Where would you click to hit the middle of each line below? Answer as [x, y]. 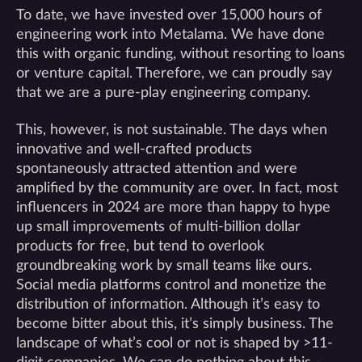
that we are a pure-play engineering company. [163, 93]
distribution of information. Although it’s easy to [168, 304]
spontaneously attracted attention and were [157, 168]
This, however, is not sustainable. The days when [172, 130]
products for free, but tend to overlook [140, 246]
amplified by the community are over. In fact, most [177, 188]
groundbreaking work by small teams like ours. [164, 265]
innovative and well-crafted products [134, 149]
